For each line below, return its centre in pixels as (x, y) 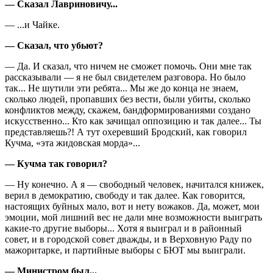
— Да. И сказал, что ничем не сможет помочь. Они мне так (128, 66)
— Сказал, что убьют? (54, 45)
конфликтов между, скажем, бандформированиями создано (128, 110)
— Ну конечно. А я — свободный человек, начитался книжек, (134, 184)
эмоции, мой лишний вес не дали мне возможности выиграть (133, 217)
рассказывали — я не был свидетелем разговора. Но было (125, 77)
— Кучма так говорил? (56, 163)
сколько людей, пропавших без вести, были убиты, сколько (128, 99)
